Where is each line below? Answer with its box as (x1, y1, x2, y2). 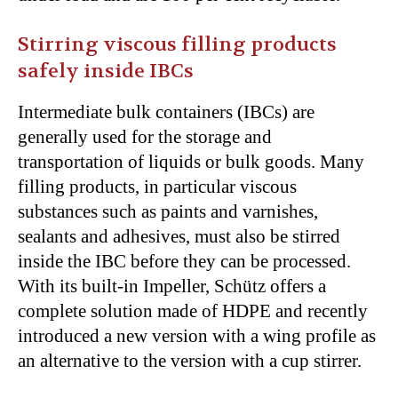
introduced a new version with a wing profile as (18, 324, 376, 346)
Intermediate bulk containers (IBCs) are (18, 100, 314, 123)
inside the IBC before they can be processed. (18, 250, 351, 272)
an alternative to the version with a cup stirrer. (18, 349, 362, 371)
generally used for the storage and (18, 125, 272, 147)
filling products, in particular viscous (18, 175, 297, 197)
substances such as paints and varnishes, (18, 200, 318, 222)
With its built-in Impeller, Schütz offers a (18, 275, 326, 297)
